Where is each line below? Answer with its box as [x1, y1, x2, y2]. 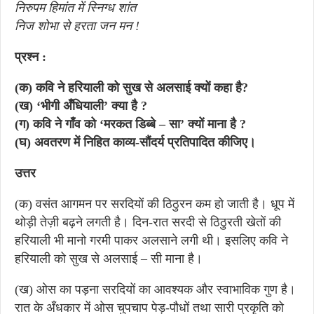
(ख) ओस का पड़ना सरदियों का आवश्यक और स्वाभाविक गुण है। [15, 282, 296, 296]
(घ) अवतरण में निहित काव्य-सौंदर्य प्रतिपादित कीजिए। [15, 135, 256, 149]
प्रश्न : [15, 50, 46, 64]
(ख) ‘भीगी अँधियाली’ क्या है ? [15, 99, 147, 113]
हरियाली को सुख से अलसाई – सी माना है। [15, 252, 203, 266]
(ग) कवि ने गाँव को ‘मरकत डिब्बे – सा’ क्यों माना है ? [15, 117, 246, 131]
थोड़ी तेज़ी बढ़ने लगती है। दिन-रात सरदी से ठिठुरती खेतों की [15, 215, 281, 229]
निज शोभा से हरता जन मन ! [15, 19, 139, 33]
